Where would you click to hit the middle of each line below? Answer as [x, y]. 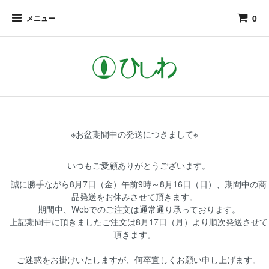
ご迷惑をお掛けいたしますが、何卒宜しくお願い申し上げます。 [134, 259]
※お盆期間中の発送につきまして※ [134, 134]
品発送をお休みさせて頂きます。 [134, 196]
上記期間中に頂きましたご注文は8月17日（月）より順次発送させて [134, 222]
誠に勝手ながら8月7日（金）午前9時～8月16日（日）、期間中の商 [134, 184]
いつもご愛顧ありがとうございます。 [134, 165]
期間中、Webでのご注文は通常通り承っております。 [134, 209]
